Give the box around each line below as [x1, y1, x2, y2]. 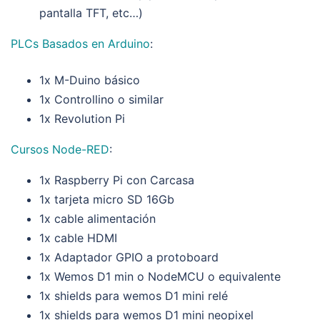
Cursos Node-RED [11, 141, 109, 156]
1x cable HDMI [39, 230, 117, 245]
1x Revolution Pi [39, 111, 125, 126]
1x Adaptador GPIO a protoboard [39, 249, 219, 264]
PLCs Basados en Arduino [11, 36, 150, 51]
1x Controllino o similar [39, 91, 164, 106]
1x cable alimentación [39, 211, 159, 226]
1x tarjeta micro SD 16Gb [39, 191, 174, 206]
